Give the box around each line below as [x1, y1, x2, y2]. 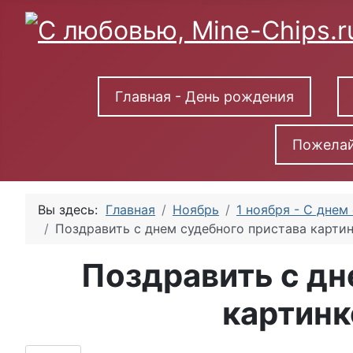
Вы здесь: [38, 202, 106, 218]
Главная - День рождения [114, 88, 294, 106]
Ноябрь [173, 202, 219, 218]
